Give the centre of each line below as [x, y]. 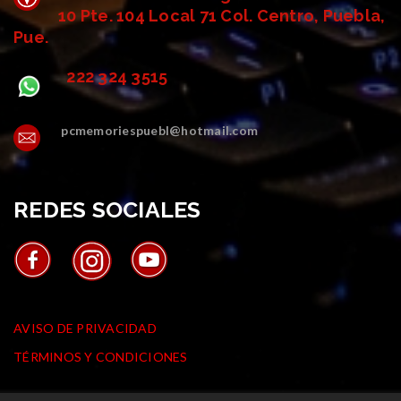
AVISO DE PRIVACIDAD [85, 328]
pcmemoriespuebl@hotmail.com [159, 130]
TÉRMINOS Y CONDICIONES [101, 356]
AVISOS [229, 288]
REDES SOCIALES [107, 209]
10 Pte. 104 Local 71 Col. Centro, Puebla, [222, 15]
